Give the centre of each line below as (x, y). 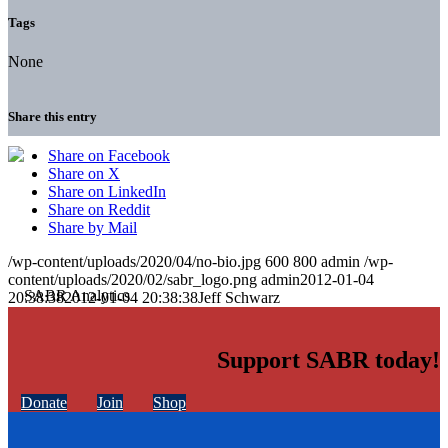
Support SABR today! (328, 360)
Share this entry (52, 117)
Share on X (84, 174)
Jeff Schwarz (239, 298)
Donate (44, 403)
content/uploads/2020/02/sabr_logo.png (132, 280)
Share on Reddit (99, 210)
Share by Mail (92, 228)
